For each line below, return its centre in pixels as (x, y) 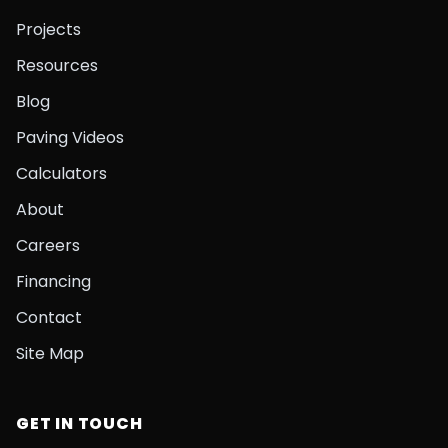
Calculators (61, 173)
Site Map (50, 353)
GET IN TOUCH (79, 423)
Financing (53, 281)
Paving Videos (70, 137)
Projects (48, 29)
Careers (48, 245)
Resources (57, 65)
